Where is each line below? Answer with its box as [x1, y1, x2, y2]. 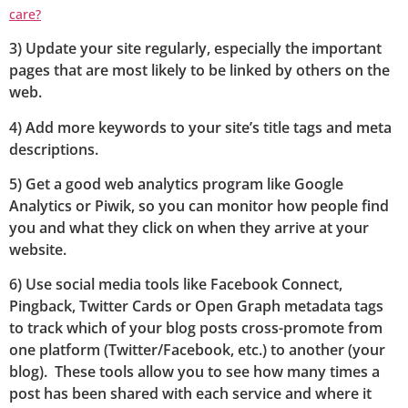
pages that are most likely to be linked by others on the [9, 60, 390, 81]
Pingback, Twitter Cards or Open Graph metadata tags [9, 296, 383, 317]
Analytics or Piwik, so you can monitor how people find [9, 195, 389, 216]
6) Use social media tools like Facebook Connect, [9, 274, 342, 295]
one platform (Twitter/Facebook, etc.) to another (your [9, 340, 385, 361]
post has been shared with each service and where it [9, 383, 372, 404]
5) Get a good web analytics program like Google [9, 173, 343, 194]
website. [9, 239, 66, 260]
